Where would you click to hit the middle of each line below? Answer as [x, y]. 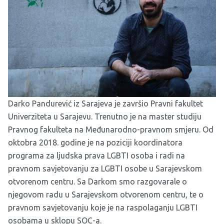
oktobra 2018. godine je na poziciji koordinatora [95, 143]
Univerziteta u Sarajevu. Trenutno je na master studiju [105, 117]
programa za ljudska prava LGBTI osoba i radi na [96, 156]
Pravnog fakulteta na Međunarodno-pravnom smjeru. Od [111, 130]
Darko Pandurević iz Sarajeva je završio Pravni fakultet [105, 104]
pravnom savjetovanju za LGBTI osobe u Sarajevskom [105, 169]
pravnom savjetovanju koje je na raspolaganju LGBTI [103, 208]
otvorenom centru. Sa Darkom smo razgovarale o [97, 182]
